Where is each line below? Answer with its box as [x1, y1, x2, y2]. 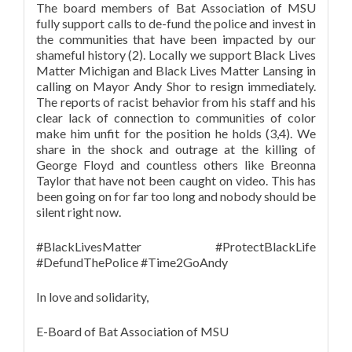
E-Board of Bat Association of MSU [36, 323, 229, 339]
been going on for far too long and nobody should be [36, 188, 316, 203]
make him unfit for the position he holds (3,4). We [36, 125, 316, 141]
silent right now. [36, 203, 121, 219]
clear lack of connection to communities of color [36, 109, 316, 125]
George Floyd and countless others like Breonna [36, 156, 316, 172]
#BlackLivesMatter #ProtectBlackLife [36, 238, 316, 254]
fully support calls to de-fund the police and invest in [36, 15, 316, 31]
